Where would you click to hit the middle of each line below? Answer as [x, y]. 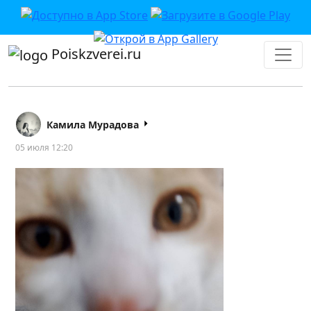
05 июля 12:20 [44, 147]
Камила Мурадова [93, 124]
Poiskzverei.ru [94, 54]
